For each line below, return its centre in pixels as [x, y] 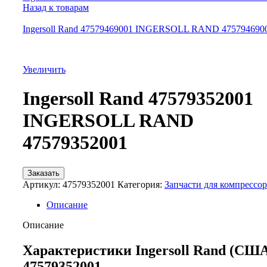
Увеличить [44, 69]
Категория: [140, 184]
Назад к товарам [56, 7]
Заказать [44, 173]
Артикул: [43, 184]
